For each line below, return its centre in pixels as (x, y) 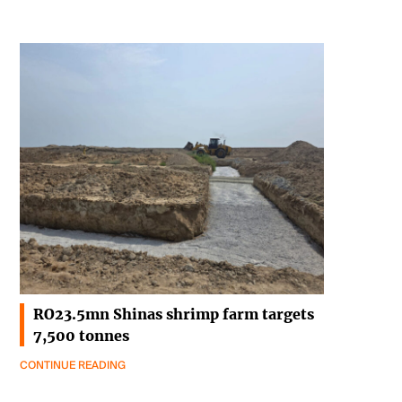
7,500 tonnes (81, 336)
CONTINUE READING (73, 366)
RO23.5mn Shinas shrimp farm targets (174, 315)
